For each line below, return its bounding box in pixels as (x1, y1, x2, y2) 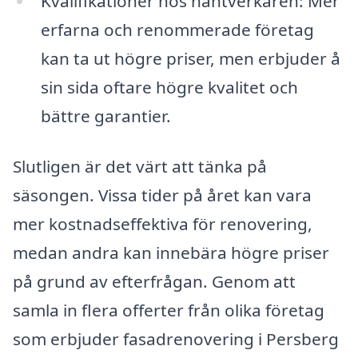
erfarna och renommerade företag (40, 18, 314, 41)
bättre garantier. (40, 104, 171, 127)
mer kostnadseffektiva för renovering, (13, 213, 312, 236)
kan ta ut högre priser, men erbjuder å (40, 46, 340, 70)
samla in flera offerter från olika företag (13, 299, 324, 322)
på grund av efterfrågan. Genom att (13, 270, 296, 293)
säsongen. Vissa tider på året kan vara (13, 184, 312, 207)
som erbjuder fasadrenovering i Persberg (13, 328, 339, 351)
